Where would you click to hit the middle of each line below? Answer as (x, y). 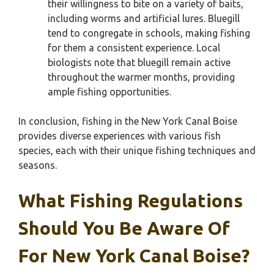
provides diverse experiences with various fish (120, 136)
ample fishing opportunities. (109, 92)
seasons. (38, 165)
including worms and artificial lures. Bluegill (144, 18)
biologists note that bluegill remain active (139, 62)
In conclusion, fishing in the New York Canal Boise (128, 121)
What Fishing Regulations (131, 201)
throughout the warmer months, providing (141, 77)
